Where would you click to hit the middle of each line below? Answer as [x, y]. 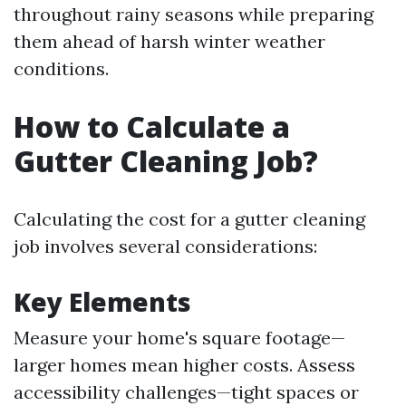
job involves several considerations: [165, 246]
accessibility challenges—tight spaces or [186, 392]
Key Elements [102, 302]
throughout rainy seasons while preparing [193, 14]
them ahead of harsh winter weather [169, 41]
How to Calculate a [152, 126]
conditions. [61, 68]
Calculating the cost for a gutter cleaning [189, 219]
